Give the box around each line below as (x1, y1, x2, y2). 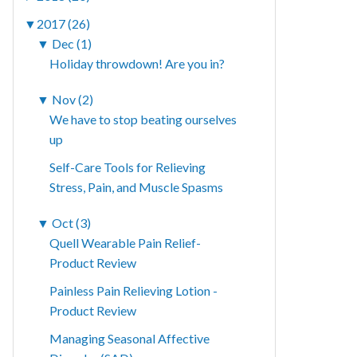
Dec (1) (52, 36, 92, 52)
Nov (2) (52, 92, 94, 108)
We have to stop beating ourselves (49, 112, 237, 127)
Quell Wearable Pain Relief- (49, 235, 202, 251)
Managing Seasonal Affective (49, 331, 210, 347)
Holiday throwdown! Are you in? (49, 56, 226, 72)
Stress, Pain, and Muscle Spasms (49, 179, 224, 195)
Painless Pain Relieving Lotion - (49, 283, 218, 299)
